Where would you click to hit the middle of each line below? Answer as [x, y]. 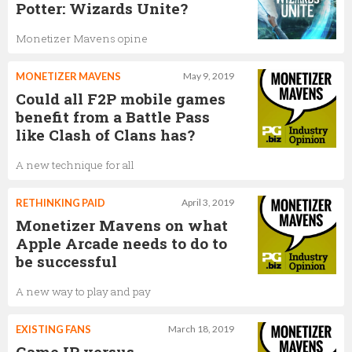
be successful [66, 261]
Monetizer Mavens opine [82, 38]
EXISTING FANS [53, 329]
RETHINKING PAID [60, 202]
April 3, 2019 [208, 202]
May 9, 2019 [209, 75]
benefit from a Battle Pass [113, 116]
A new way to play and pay [83, 291]
